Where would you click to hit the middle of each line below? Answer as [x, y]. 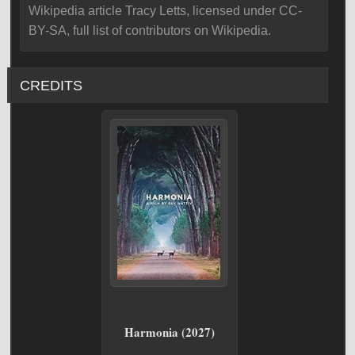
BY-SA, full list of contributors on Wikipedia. [149, 31]
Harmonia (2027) [170, 332]
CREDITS [51, 86]
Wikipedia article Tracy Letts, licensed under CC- [165, 11]
